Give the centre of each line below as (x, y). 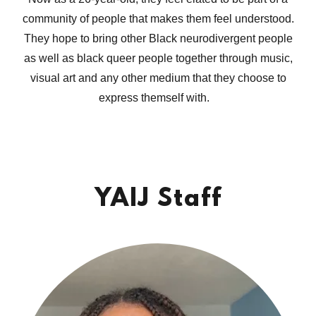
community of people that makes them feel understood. (158, 19)
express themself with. (158, 98)
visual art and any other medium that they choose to (158, 78)
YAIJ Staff (158, 200)
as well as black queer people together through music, (158, 58)
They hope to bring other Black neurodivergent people (158, 38)
